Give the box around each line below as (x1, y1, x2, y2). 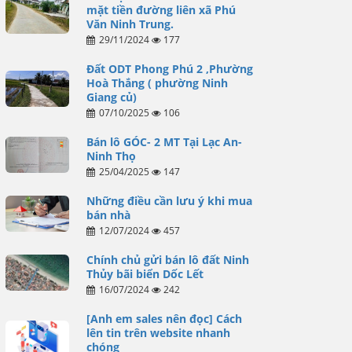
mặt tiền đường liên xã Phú (86, 2, 236, 18)
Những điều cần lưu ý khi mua (86, 193, 252, 209)
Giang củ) (86, 90, 137, 105)
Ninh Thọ (86, 148, 136, 164)
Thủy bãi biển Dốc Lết (86, 266, 203, 282)
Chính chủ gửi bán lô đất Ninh (86, 252, 249, 268)
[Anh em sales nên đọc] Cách (86, 311, 242, 327)
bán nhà (86, 207, 130, 223)
